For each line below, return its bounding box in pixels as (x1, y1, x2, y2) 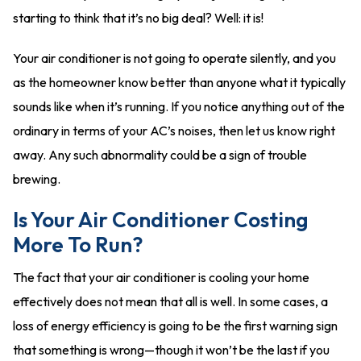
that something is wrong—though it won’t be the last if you (13, 342, 330, 358)
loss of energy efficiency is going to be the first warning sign (13, 317, 338, 334)
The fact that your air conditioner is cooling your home (13, 269, 309, 285)
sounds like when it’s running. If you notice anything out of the (13, 98, 345, 114)
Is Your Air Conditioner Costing (13, 206, 308, 233)
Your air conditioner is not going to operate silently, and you (13, 50, 336, 66)
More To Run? (13, 231, 143, 258)
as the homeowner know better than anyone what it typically (13, 74, 346, 90)
